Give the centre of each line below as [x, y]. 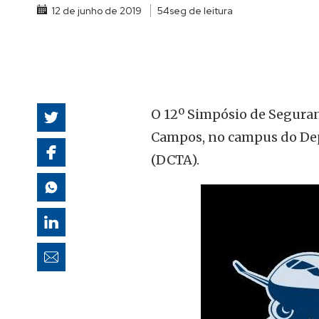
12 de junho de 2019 [97, 10]
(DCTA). [175, 160]
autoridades [268, 11]
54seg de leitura [195, 10]
